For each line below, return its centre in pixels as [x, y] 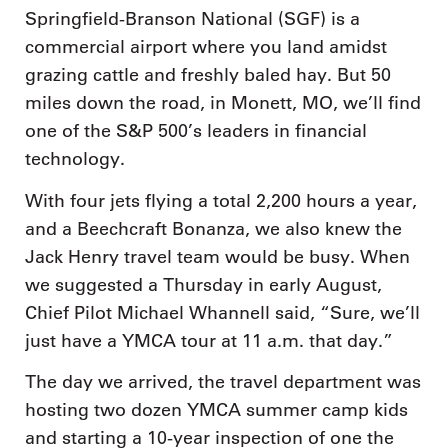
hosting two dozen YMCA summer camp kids [216, 410]
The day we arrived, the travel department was [223, 382]
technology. [75, 159]
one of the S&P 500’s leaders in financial [196, 131]
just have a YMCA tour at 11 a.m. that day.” [209, 340]
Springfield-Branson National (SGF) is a [192, 19]
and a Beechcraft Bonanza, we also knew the [213, 228]
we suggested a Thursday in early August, [203, 284]
